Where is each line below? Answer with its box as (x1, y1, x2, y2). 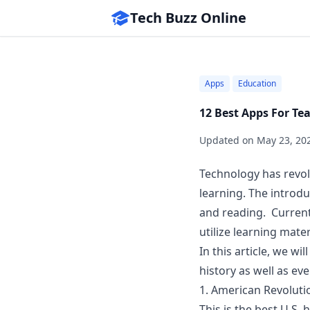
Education (238, 77, 276, 89)
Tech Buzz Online (130, 8, 246, 27)
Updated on (199, 134, 257, 147)
